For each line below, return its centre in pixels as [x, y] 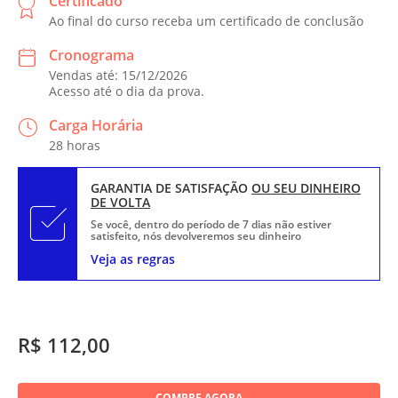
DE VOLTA [120, 202]
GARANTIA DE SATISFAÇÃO [171, 187]
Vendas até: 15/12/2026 [118, 75]
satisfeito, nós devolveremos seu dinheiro [195, 235]
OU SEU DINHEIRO [306, 187]
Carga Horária [96, 125]
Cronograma [92, 55]
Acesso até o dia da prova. [127, 91]
